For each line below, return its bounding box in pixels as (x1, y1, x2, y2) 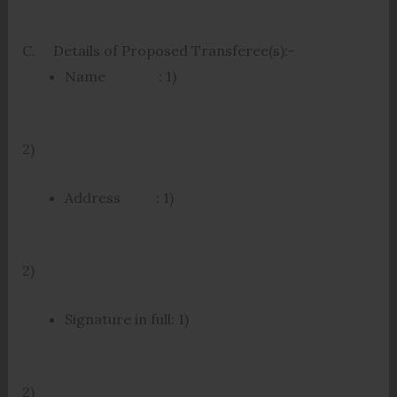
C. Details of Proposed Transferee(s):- (21, 42, 295, 60)
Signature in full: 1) (64, 309, 189, 328)
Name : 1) (64, 67, 176, 86)
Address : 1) (64, 188, 174, 206)
